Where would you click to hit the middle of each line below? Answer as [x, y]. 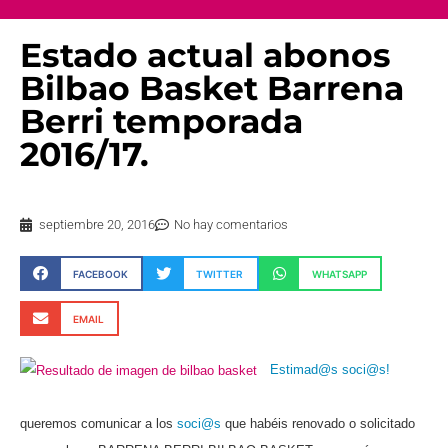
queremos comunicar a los [98, 424]
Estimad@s [304, 370]
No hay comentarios [231, 225]
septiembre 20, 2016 [97, 225]
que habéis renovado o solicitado [320, 424]
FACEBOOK [100, 273]
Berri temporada [161, 121]
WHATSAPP [339, 273]
